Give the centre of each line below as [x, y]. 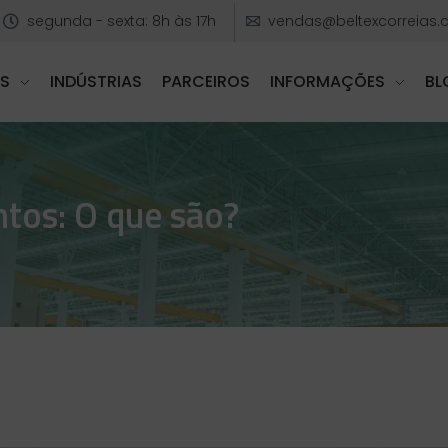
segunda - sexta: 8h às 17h [122, 21]
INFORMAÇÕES [328, 82]
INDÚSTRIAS [96, 82]
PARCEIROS [206, 82]
